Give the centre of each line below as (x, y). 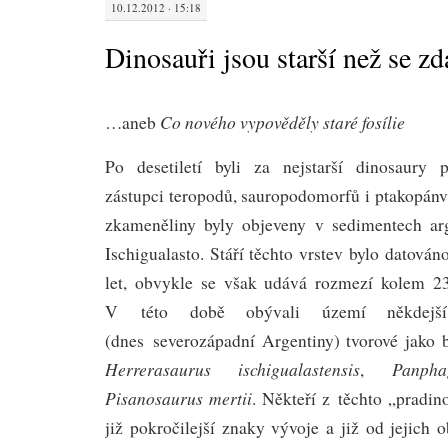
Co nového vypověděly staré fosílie (282, 121)
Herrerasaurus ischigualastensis (233, 368)
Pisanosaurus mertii (179, 397)
